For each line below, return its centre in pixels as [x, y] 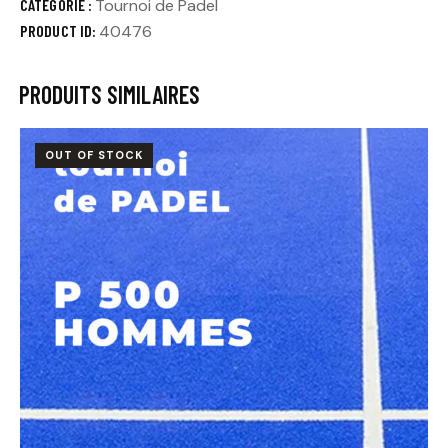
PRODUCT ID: [60, 30]
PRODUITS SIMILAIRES [109, 94]
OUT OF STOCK [94, 154]
